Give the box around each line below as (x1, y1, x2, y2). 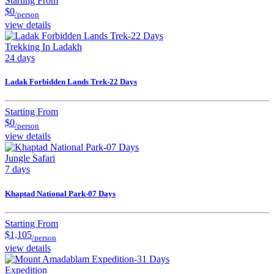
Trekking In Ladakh (5, 41, 82, 52)
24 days (5, 52, 35, 63)
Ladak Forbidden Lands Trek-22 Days (5, 77, 137, 87)
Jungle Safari (5, 153, 55, 164)
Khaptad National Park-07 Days (5, 188, 116, 198)
